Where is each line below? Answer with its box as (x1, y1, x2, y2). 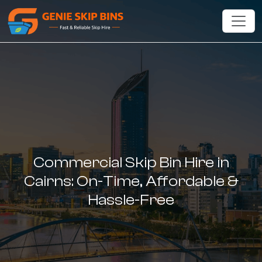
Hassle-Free (88, 191, 174, 209)
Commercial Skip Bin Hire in (33, 154, 229, 171)
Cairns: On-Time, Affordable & (24, 173, 238, 190)
